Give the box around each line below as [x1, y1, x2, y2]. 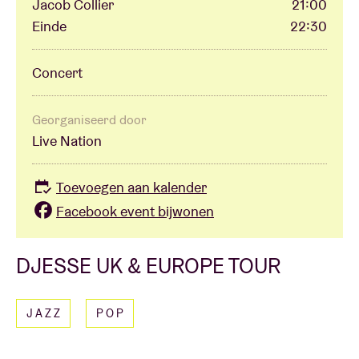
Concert [32, 63, 83, 83]
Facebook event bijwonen [56, 201, 214, 220]
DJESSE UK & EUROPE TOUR [16, 252, 280, 279]
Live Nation [32, 131, 102, 151]
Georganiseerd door [32, 111, 147, 129]
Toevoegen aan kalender [56, 178, 207, 197]
